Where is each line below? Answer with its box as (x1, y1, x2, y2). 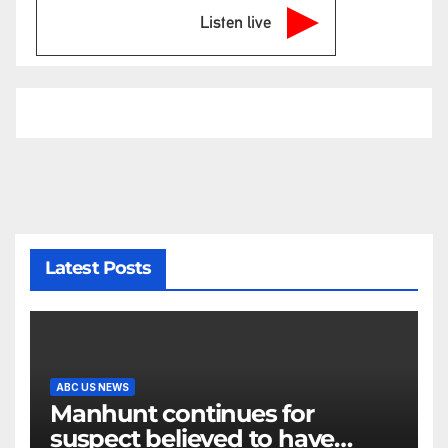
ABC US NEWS (56, 381, 129, 394)
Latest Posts (45, 256, 152, 279)
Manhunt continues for (50, 399, 314, 429)
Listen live (200, 11, 271, 32)
